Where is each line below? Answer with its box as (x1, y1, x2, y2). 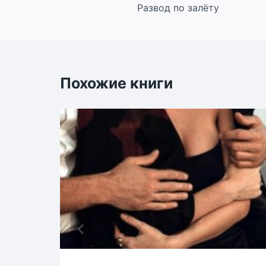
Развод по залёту (137, 1, 219, 14)
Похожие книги (60, 74, 173, 92)
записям (137, 26, 200, 45)
